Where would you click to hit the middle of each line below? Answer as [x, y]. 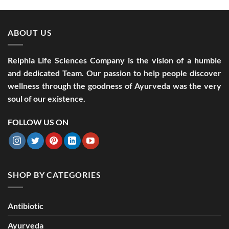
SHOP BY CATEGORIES [54, 175]
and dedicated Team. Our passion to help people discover [114, 73]
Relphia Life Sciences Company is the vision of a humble [114, 60]
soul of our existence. [47, 99]
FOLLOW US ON [38, 122]
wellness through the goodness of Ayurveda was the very [114, 86]
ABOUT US [30, 32]
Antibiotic [26, 205]
